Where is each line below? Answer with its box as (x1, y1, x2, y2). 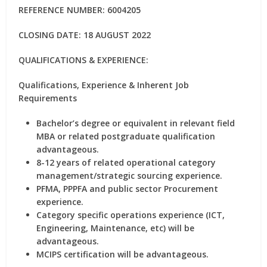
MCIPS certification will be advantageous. (36, 249, 209, 260)
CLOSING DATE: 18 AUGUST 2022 (18, 29, 151, 41)
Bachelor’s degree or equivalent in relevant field (36, 117, 235, 129)
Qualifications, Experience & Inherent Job (18, 79, 190, 91)
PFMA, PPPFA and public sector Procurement (36, 183, 219, 194)
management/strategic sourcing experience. (36, 170, 223, 181)
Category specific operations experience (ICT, (36, 209, 225, 221)
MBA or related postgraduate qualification (36, 131, 216, 142)
